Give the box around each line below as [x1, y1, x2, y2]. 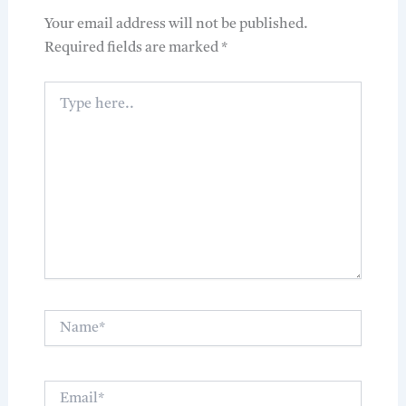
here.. [43, 101, 76, 115]
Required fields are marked [43, 41, 221, 56]
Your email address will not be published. [43, 17, 308, 33]
